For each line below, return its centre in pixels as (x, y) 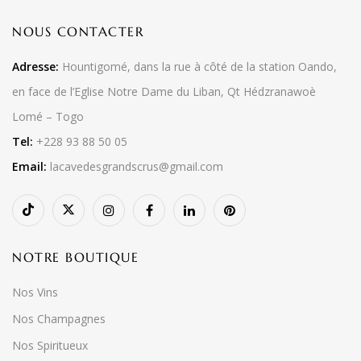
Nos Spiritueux (50, 345)
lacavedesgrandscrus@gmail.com (135, 166)
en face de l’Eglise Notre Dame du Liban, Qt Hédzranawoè (164, 91)
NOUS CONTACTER (78, 31)
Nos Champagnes (59, 319)
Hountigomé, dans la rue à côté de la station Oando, (198, 66)
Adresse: (35, 66)
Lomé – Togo (48, 116)
